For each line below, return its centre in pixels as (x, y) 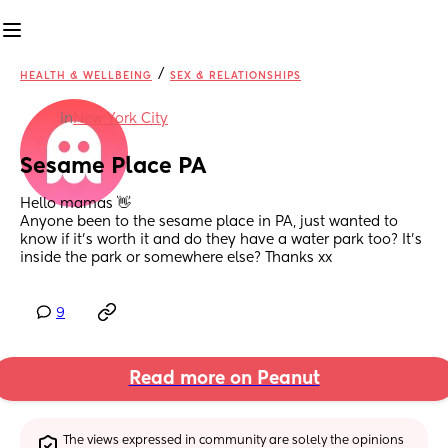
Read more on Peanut (224, 379)
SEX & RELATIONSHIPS (235, 76)
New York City (120, 119)
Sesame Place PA (113, 167)
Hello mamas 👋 (77, 204)
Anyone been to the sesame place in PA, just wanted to (209, 222)
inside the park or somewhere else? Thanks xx (176, 258)
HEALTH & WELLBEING (86, 76)
